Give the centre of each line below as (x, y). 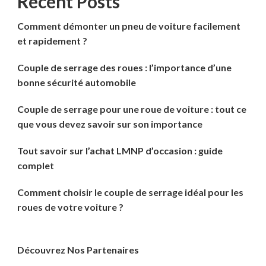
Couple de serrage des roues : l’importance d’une (124, 68)
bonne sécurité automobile (77, 83)
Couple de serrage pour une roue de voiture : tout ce (132, 109)
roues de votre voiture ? (70, 207)
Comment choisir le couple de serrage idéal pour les (130, 192)
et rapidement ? (52, 41)
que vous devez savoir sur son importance (110, 124)
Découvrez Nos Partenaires (78, 250)
